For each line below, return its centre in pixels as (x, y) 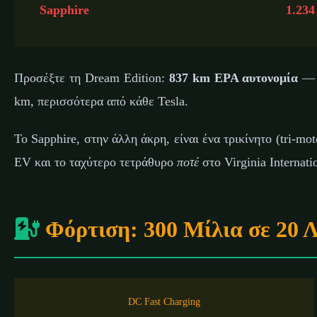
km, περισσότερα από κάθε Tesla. (101, 102)
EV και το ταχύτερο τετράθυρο (96, 162)
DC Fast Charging (164, 302)
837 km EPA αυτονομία (234, 78)
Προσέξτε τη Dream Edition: (92, 78)
